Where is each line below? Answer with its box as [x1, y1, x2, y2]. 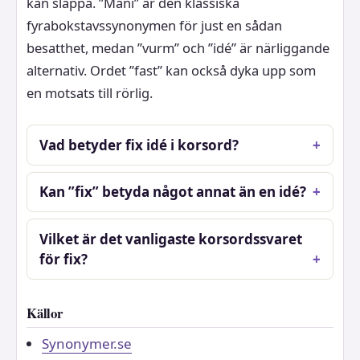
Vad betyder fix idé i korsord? [39, 135, 239, 154]
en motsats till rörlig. [27, 83, 153, 102]
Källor [27, 303, 63, 324]
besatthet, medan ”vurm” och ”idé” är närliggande [27, 38, 329, 57]
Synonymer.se [41, 333, 132, 353]
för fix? [39, 250, 88, 269]
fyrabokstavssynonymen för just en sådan [27, 15, 282, 35]
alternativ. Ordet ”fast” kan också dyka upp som [27, 60, 316, 80]
